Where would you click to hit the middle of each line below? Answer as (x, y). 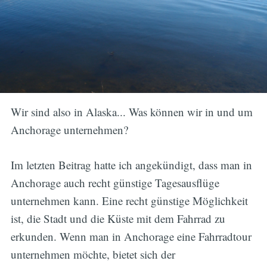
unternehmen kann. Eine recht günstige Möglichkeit (129, 200)
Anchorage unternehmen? (69, 130)
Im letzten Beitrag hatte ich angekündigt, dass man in (131, 164)
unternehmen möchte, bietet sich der (93, 254)
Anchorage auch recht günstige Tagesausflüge (115, 182)
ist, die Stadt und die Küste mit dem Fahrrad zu (118, 218)
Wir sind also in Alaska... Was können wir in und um (131, 112)
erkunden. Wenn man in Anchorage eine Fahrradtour (131, 236)
